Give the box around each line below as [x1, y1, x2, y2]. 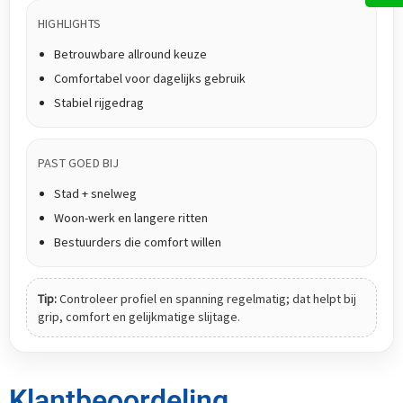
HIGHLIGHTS [38, 15, 101, 32]
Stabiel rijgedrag [54, 94, 144, 112]
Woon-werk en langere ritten [54, 210, 208, 227]
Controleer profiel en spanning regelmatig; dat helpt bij [57, 291, 356, 308]
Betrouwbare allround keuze [54, 46, 207, 63]
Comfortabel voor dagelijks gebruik [54, 70, 246, 87]
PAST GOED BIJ [38, 155, 120, 172]
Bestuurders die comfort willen [54, 234, 221, 251]
